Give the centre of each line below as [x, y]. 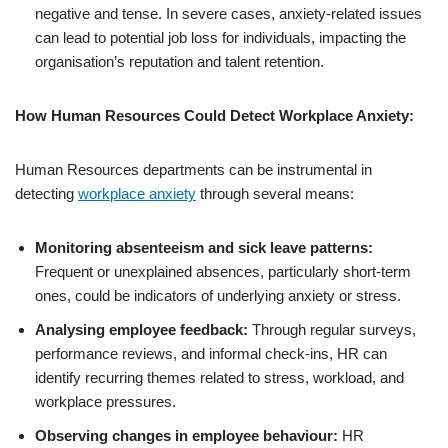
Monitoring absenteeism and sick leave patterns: [204, 247]
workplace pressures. [105, 401]
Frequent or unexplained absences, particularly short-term [223, 271]
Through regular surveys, [332, 329]
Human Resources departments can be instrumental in [193, 169]
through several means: [275, 193]
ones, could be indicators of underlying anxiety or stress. [218, 295]
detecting [46, 193]
